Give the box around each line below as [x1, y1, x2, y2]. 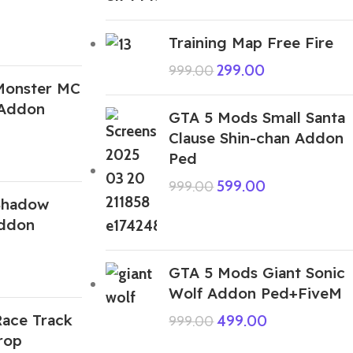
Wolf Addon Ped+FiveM [169, 283, 343, 303]
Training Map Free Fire [169, 32, 334, 52]
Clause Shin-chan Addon [169, 128, 344, 147]
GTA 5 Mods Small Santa [169, 107, 346, 127]
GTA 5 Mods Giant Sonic [169, 262, 346, 282]
